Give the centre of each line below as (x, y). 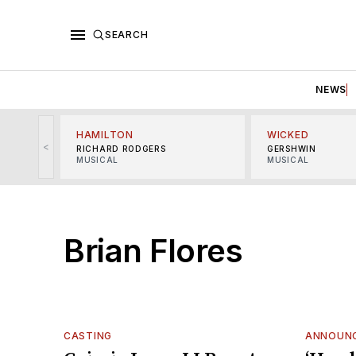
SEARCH (127, 34)
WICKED (288, 134)
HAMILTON (105, 134)
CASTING (88, 335)
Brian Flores (153, 250)
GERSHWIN (292, 148)
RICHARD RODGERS (121, 148)
